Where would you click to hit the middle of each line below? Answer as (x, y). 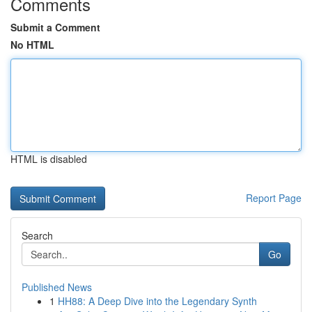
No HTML (32, 45)
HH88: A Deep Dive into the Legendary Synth (157, 301)
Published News (57, 287)
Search (37, 235)
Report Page (274, 198)
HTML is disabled (49, 159)
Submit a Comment (55, 27)
